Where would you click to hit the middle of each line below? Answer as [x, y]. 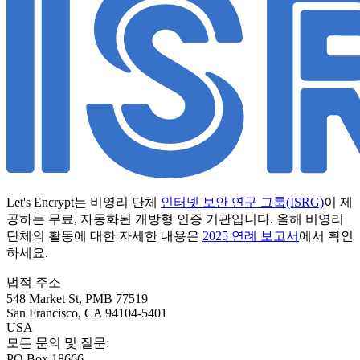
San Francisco [42, 313]
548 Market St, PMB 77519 [77, 299]
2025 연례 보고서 [251, 236]
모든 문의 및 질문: [58, 343]
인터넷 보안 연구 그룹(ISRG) [242, 202]
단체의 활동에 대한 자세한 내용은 [104, 236]
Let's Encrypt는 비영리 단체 [84, 202]
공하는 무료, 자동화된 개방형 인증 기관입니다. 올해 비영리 [175, 219]
